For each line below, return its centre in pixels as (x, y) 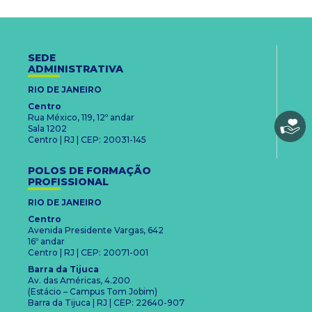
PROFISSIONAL (68, 182)
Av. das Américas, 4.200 (79, 281)
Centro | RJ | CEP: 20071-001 (88, 253)
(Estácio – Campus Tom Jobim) (93, 292)
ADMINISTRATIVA (76, 69)
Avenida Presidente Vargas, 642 (96, 231)
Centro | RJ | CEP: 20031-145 (87, 140)
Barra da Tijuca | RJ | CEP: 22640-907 (106, 303)
